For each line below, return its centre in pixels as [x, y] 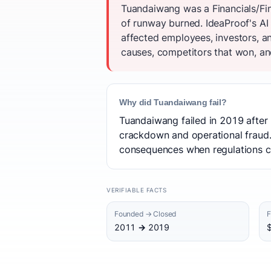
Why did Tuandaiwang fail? [173, 102]
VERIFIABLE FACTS [136, 190]
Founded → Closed [145, 214]
